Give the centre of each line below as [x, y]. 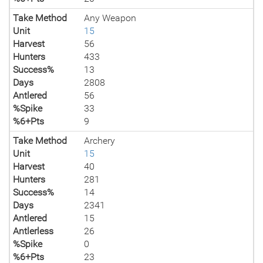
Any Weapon [110, 18]
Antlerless [33, 231]
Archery [100, 141]
